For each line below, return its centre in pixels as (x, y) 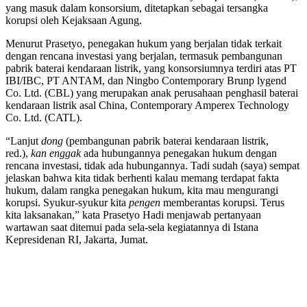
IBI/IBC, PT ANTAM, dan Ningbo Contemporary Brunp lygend (146, 81)
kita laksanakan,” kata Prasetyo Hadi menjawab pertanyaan (133, 215)
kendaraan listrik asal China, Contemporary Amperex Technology (147, 106)
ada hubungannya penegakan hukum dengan (179, 153)
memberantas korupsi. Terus (222, 203)
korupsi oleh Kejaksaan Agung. (74, 21)
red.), (18, 153)
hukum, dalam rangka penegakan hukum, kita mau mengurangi (142, 191)
